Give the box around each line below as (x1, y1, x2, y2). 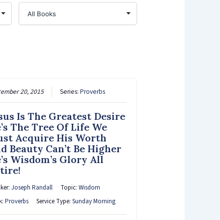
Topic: (60, 183, 79, 192)
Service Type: (36, 196, 72, 206)
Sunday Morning (72, 196, 115, 206)
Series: (59, 86, 80, 96)
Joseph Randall (11, 183, 53, 192)
